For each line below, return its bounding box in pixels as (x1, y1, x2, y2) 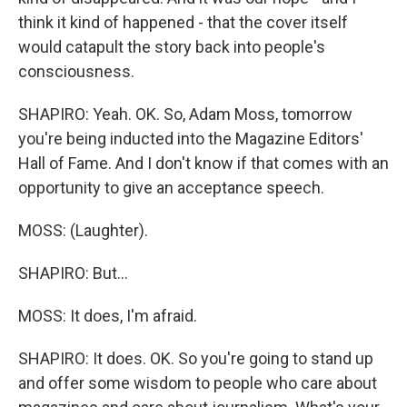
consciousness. (18, 62, 134, 81)
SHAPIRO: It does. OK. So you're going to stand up (18, 349, 373, 368)
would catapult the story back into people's (18, 37, 325, 56)
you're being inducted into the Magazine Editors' (18, 129, 363, 148)
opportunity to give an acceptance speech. (18, 178, 324, 197)
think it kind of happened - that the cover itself (18, 13, 348, 32)
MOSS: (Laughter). (18, 221, 148, 240)
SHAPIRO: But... (18, 263, 128, 283)
